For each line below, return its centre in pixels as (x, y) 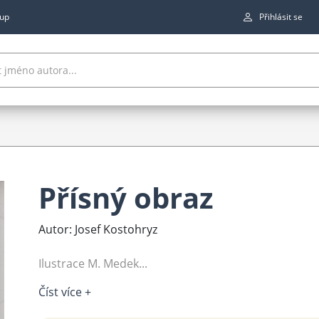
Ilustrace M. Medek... (93, 264)
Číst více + (65, 292)
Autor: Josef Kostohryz (98, 230)
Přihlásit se (281, 17)
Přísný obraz (126, 198)
